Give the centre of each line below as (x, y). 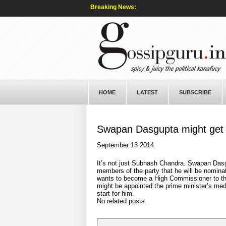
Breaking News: (113, 7)
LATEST (147, 92)
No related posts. (122, 201)
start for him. (115, 193)
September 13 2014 (125, 145)
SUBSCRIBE (195, 92)
